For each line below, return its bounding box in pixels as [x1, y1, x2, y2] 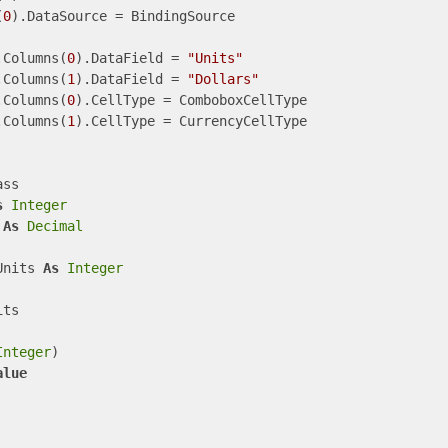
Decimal [26, 218, 83, 234]
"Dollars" [186, 71, 259, 87]
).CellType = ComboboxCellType [74, 92, 307, 108]
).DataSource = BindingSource [10, 8, 235, 24]
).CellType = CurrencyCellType [74, 113, 307, 129]
